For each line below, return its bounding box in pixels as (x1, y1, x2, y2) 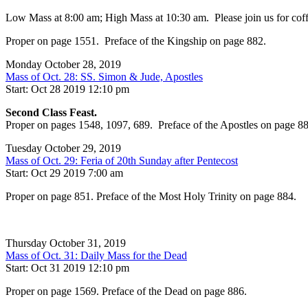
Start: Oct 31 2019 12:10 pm (5, 262, 129, 274)
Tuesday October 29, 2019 (5, 142, 121, 155)
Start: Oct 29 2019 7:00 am (5, 167, 123, 179)
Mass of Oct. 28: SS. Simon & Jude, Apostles (5, 71, 203, 83)
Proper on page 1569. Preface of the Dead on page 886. (5, 285, 247, 298)
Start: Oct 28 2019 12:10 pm (5, 83, 129, 96)
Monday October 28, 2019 (5, 58, 121, 71)
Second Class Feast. (5, 107, 97, 119)
